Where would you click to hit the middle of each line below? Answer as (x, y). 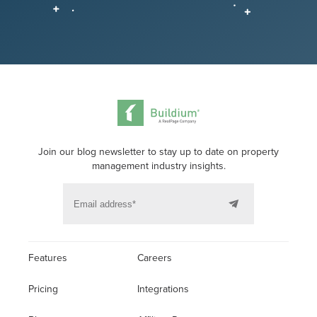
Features (48, 258)
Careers (155, 258)
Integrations (163, 289)
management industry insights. (158, 166)
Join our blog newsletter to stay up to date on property (158, 152)
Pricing (43, 289)
